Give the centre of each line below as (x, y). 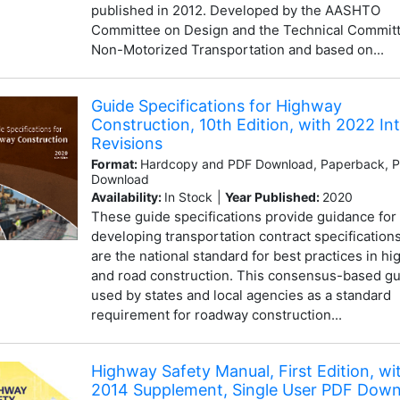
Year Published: (273, 197)
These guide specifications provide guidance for (243, 217)
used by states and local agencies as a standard (241, 296)
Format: (115, 164)
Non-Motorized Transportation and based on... (237, 49)
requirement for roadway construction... (216, 315)
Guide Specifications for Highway (216, 105)
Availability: (127, 197)
